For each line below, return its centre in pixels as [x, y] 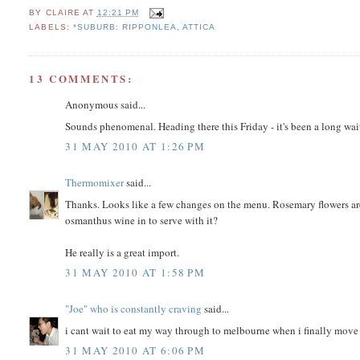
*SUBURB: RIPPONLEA [125, 27]
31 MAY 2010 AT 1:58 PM [135, 273]
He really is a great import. [123, 252]
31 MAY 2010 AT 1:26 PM [135, 147]
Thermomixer [95, 183]
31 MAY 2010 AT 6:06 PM [135, 351]
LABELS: [51, 27]
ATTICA [198, 27]
